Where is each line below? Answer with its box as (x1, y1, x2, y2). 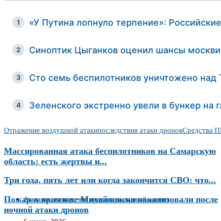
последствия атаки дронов (98, 126, 183, 134)
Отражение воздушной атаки (4, 126, 98, 134)
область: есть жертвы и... (3, 156, 107, 166)
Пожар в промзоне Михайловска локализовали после (3, 194, 218, 204)
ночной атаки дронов (3, 204, 89, 215)
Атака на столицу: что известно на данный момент (24, 195, 169, 203)
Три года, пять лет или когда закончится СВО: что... (3, 175, 216, 185)
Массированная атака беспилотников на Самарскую (3, 146, 216, 156)
